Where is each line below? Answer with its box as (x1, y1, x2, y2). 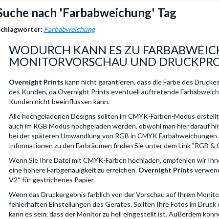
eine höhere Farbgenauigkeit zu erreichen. (8, 166, 138, 174)
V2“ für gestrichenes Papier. (8, 175, 95, 184)
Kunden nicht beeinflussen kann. (8, 97, 109, 106)
